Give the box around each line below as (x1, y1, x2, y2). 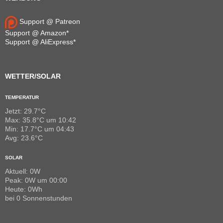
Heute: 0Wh (5, 185, 42, 193)
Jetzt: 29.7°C (5, 107, 46, 115)
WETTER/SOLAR (5, 72, 61, 80)
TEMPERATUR (5, 94, 39, 100)
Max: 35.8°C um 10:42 (5, 115, 76, 124)
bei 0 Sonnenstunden (5, 194, 72, 202)
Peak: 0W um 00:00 (5, 176, 67, 184)
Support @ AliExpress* (5, 37, 76, 46)
